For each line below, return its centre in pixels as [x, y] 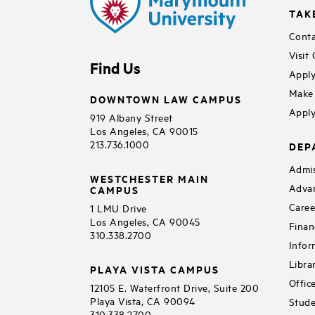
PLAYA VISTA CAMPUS [155, 269]
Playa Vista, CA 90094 [143, 300]
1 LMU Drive [118, 207]
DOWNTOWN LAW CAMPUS [166, 98]
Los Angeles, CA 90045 [145, 221]
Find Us [115, 67]
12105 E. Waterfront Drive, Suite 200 [174, 287]
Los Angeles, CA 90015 [144, 130]
